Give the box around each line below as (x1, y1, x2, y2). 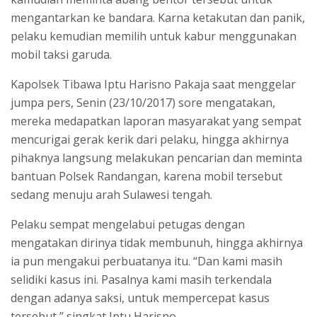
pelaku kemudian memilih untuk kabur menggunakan (11, 28, 296, 45)
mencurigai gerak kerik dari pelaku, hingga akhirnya (11, 132, 289, 148)
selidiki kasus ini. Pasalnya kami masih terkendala (11, 272, 272, 288)
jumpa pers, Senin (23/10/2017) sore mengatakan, (11, 95, 275, 111)
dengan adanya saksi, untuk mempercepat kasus (11, 290, 270, 306)
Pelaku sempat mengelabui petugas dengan (11, 217, 245, 233)
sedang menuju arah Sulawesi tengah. (11, 187, 212, 203)
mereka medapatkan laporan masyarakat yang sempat (11, 113, 301, 129)
